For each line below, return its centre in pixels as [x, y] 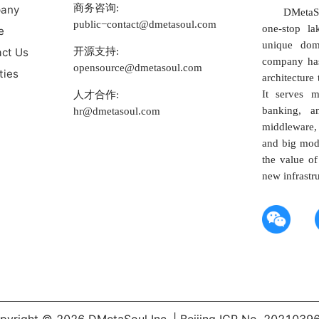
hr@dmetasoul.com [116, 111]
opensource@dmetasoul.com [137, 68]
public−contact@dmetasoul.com [145, 24]
